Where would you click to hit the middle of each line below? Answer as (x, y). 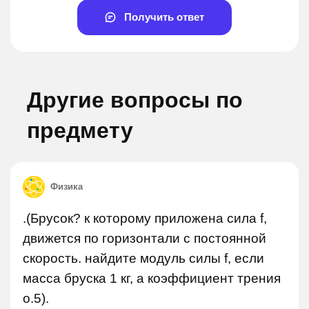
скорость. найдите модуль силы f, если (143, 258)
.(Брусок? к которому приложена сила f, (145, 218)
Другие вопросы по (135, 100)
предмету (80, 130)
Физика (67, 187)
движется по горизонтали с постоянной (144, 238)
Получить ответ (163, 17)
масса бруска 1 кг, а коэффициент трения (152, 278)
